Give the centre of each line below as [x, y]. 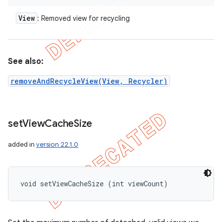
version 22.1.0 [57, 144]
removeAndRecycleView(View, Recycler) [89, 81]
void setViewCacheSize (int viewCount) [94, 184]
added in [22, 144]
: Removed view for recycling [83, 18]
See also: [26, 61]
